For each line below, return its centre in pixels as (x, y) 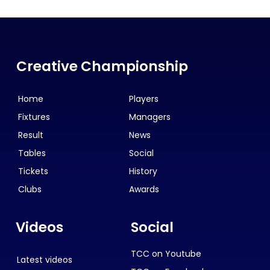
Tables (32, 153)
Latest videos (45, 259)
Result (31, 135)
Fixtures (34, 117)
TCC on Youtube (166, 253)
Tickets (33, 171)
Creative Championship (102, 66)
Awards (144, 189)
